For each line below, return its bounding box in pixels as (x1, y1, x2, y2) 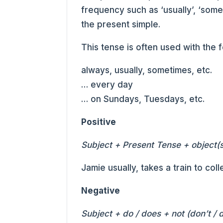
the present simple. (81, 19, 161, 29)
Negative (81, 185, 120, 196)
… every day (81, 79, 133, 90)
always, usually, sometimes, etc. (81, 65, 213, 75)
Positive (81, 116, 116, 127)
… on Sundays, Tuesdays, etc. (81, 94, 205, 104)
